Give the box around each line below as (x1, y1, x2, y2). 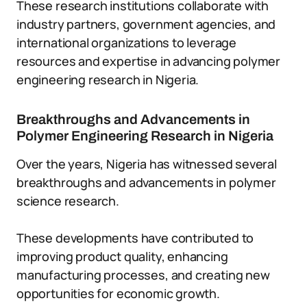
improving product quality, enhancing (16, 248, 228, 265)
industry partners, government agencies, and (16, 16, 276, 32)
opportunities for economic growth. (16, 285, 220, 302)
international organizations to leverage (16, 34, 236, 51)
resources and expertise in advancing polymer (16, 53, 281, 69)
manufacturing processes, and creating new (16, 267, 270, 283)
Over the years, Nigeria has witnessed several (16, 156, 277, 172)
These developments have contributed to (16, 230, 254, 246)
